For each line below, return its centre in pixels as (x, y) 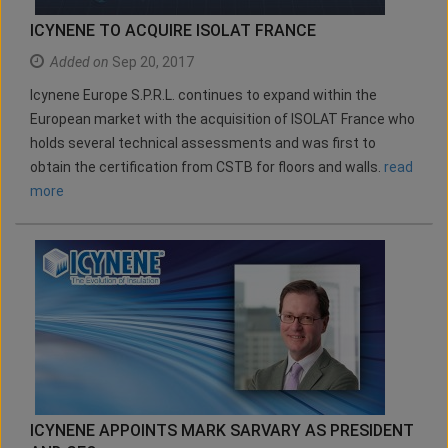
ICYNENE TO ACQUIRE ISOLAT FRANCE (173, 31)
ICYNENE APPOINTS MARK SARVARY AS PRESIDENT (222, 431)
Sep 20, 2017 (151, 62)
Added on (79, 62)
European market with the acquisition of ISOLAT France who (222, 119)
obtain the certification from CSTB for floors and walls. (207, 167)
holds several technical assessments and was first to (203, 143)
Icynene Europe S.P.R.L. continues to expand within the (203, 95)
